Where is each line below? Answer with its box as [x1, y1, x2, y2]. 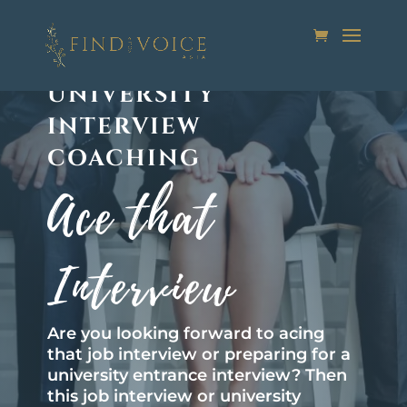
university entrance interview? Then [46, 364, 347, 385]
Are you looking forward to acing [46, 323, 324, 343]
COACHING [46, 143, 201, 174]
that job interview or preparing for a [46, 343, 351, 364]
